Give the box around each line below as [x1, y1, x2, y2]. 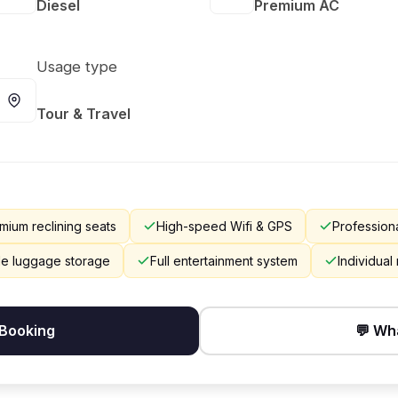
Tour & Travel [36, 105, 131, 123]
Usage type [36, 58, 117, 76]
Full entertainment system [150, 253, 298, 268]
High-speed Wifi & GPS [156, 219, 292, 234]
